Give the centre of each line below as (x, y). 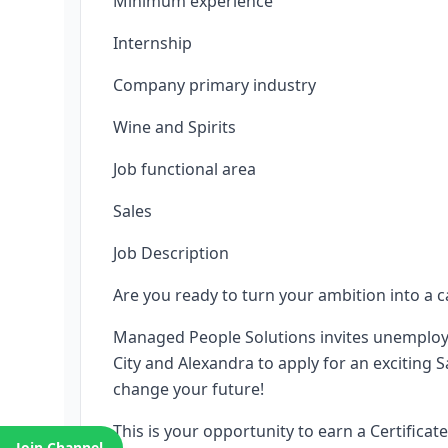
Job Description (171, 253)
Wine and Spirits (174, 127)
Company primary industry (214, 85)
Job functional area (184, 169)
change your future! (188, 389)
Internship (152, 43)
